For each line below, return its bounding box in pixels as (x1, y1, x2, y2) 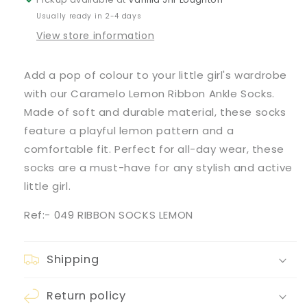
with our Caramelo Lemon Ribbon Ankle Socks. (24, 86, 275, 101)
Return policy (47, 288, 126, 304)
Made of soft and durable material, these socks (24, 105, 286, 119)
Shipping (47, 251, 99, 267)
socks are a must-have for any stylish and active (24, 160, 293, 175)
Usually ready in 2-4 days (36, 11, 142, 21)
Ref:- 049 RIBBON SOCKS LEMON (24, 208, 193, 222)
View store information (36, 29, 155, 42)
